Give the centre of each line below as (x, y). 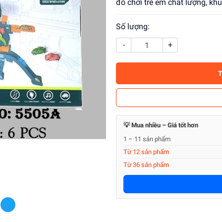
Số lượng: (133, 27)
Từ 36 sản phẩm (146, 165)
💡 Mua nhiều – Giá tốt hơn (161, 125)
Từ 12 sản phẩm (146, 152)
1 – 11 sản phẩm (147, 139)
